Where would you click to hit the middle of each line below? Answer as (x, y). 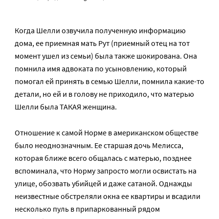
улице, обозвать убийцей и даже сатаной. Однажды (103, 184)
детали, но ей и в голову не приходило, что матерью (104, 94)
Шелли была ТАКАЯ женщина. (66, 107)
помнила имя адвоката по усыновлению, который (101, 69)
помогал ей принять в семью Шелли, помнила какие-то (109, 81)
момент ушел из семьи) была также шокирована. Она (106, 56)
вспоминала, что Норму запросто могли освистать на (106, 171)
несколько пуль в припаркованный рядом (87, 209)
